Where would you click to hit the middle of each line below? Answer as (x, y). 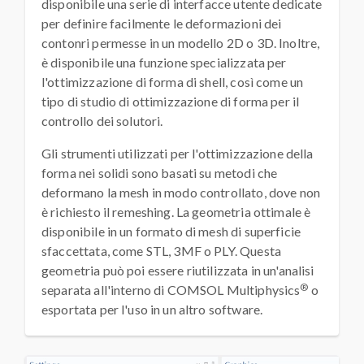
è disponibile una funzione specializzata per (164, 62)
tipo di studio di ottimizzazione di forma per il (171, 101)
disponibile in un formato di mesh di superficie (171, 231)
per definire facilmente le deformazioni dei (162, 23)
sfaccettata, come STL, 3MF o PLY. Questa (161, 250)
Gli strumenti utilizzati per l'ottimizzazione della (178, 153)
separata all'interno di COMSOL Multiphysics (171, 289)
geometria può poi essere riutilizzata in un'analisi (178, 270)
